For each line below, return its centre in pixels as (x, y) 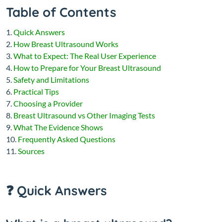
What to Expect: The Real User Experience (85, 56)
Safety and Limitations (51, 80)
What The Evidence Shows (58, 127)
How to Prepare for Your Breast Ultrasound (87, 68)
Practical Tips (36, 92)
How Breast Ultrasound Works (66, 44)
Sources (31, 151)
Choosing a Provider (48, 104)
